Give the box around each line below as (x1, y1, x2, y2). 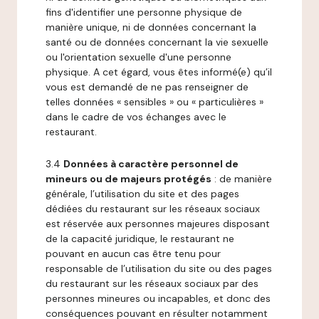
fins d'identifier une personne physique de (46, 6, 242, 19)
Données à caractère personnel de (63, 157, 239, 170)
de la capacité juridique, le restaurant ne (46, 232, 234, 245)
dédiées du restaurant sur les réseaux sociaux (46, 202, 260, 215)
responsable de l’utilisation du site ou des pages (46, 262, 272, 275)
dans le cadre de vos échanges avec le (46, 110, 226, 123)
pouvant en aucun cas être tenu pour (46, 247, 221, 260)
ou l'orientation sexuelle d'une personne (46, 51, 231, 63)
